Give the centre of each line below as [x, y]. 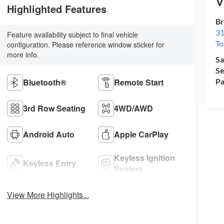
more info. [23, 54]
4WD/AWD [134, 108]
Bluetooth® [44, 82]
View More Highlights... [48, 194]
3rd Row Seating [54, 108]
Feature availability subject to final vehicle [72, 34]
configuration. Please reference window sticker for [85, 44]
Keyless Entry [49, 163]
